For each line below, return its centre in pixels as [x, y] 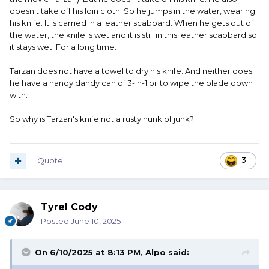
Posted [56, 221]
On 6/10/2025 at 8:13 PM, [90, 252]
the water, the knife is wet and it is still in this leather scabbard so [133, 35]
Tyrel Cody [69, 207]
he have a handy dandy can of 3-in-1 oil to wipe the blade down [131, 83]
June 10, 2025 [96, 221]
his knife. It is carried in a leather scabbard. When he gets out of [131, 23]
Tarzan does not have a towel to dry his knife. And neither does [131, 71]
